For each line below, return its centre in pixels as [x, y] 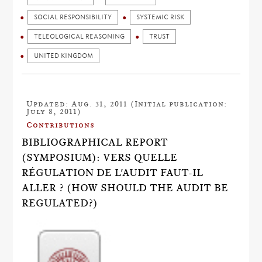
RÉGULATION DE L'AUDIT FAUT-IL [113, 173]
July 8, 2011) [54, 111]
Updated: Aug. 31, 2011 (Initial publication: [127, 104]
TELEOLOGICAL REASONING [80, 37]
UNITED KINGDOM [64, 56]
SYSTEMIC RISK [161, 17]
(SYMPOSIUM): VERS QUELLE [100, 157]
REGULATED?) [60, 203]
